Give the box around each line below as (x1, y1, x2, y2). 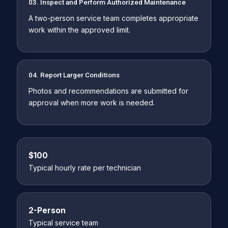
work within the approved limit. (28, 25, 130, 34)
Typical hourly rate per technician (28, 163, 141, 172)
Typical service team (28, 218, 98, 227)
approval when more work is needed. (28, 98, 155, 107)
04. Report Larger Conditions (28, 70, 120, 79)
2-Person (28, 205, 66, 215)
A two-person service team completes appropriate (28, 13, 198, 22)
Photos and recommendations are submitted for (28, 86, 188, 95)
